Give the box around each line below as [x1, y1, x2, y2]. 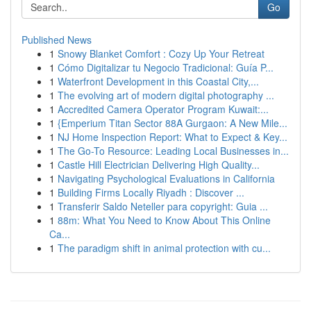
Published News [22, 33, 92, 47]
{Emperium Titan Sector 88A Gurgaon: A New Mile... [58, 116, 287, 130]
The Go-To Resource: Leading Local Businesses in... [58, 144, 289, 158]
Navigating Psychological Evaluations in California [58, 171, 275, 185]
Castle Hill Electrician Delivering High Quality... [58, 158, 260, 171]
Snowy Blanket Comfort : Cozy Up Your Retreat [58, 47, 264, 60]
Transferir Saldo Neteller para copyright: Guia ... [58, 199, 268, 213]
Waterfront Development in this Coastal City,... [58, 74, 259, 88]
